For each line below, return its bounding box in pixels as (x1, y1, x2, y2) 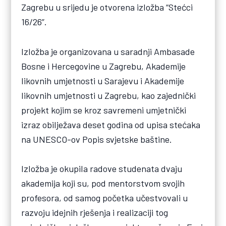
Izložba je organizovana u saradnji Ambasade (21, 45, 195, 57)
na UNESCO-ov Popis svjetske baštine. (21, 133, 173, 145)
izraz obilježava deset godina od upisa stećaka (21, 119, 201, 130)
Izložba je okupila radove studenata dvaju (21, 162, 183, 174)
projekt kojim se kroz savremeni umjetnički (21, 104, 187, 116)
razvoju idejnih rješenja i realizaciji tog (21, 206, 168, 218)
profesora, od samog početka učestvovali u (21, 192, 188, 203)
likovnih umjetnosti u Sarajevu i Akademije (21, 75, 185, 86)
